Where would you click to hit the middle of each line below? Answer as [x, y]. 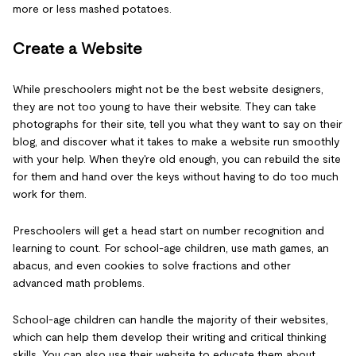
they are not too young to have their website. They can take [164, 106]
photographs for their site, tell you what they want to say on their [178, 124]
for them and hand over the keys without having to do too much [176, 176]
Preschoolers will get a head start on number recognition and [168, 230]
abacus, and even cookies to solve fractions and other [152, 265]
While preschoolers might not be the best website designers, [168, 89]
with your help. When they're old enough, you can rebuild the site [177, 159]
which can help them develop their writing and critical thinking [169, 337]
